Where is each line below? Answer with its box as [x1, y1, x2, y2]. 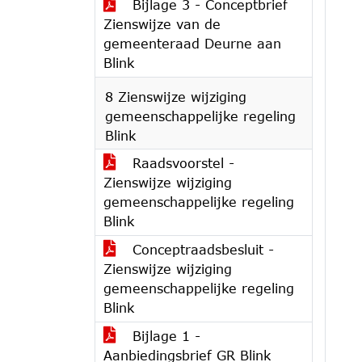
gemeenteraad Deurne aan [103, 36, 281, 51]
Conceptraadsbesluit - [128, 242, 274, 257]
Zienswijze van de [103, 16, 221, 32]
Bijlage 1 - [128, 328, 200, 343]
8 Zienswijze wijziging [105, 89, 246, 104]
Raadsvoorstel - [128, 155, 234, 170]
